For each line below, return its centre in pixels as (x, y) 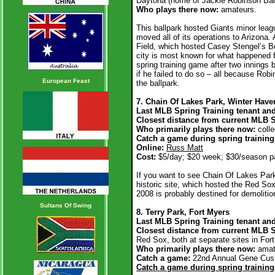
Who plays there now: (177, 10)
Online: (151, 148)
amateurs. (239, 10)
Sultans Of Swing (66, 205)
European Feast (66, 81)
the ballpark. (158, 83)
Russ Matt (185, 148)
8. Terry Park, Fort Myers (183, 212)
